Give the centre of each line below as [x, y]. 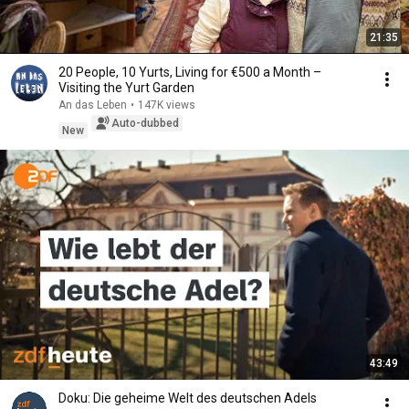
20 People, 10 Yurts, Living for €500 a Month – [190, 72]
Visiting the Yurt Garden [126, 88]
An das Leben [93, 105]
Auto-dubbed [145, 123]
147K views [167, 105]
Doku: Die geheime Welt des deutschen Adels [188, 398]
